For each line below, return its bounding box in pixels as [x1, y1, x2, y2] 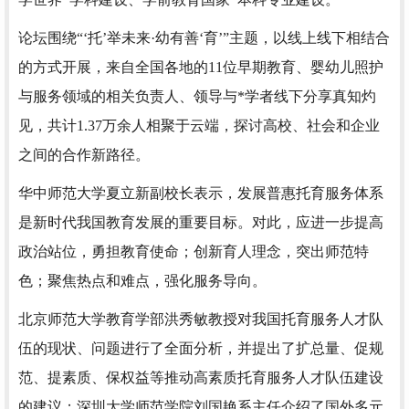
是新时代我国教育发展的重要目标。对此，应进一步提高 [18, 215, 383, 231]
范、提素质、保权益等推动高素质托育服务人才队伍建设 [18, 370, 383, 386]
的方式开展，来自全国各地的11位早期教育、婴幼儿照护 [18, 59, 383, 76]
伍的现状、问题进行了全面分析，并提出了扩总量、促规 [18, 341, 383, 357]
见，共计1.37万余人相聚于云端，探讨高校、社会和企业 [18, 118, 380, 134]
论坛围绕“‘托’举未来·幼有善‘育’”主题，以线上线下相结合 [18, 30, 390, 47]
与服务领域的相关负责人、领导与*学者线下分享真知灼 [18, 89, 376, 105]
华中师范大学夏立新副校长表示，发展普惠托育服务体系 [18, 185, 383, 202]
